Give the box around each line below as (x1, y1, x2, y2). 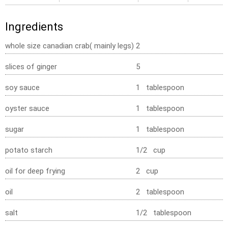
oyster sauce (5, 103, 49, 113)
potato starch (5, 145, 52, 155)
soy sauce (5, 82, 40, 92)
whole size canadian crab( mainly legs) (5, 41, 134, 50)
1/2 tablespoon (135, 208, 191, 217)
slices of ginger (5, 62, 57, 71)
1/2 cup (135, 145, 165, 155)
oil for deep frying (5, 166, 65, 176)
